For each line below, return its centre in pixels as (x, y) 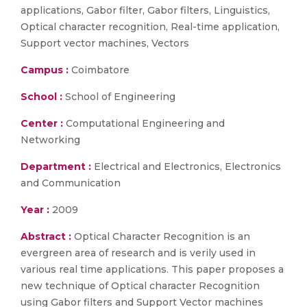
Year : (35, 210)
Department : (56, 167)
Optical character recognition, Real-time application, (150, 27)
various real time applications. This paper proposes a (152, 269)
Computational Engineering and (144, 123)
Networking (50, 140)
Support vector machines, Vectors (105, 43)
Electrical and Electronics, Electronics (186, 167)
